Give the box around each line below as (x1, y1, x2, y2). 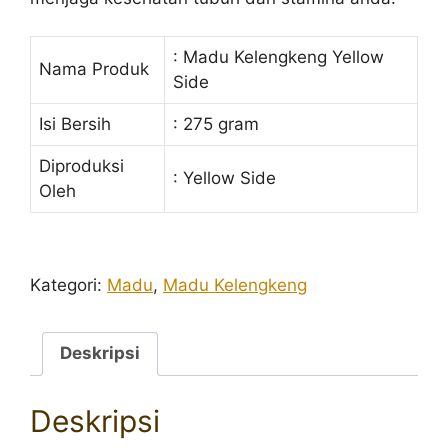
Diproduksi (39, 156, 124, 176)
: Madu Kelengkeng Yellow (173, 47, 384, 67)
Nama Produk (39, 59, 149, 79)
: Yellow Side (173, 168, 276, 188)
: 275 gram (173, 114, 259, 134)
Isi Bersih (39, 114, 111, 134)
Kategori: (30, 274, 107, 295)
